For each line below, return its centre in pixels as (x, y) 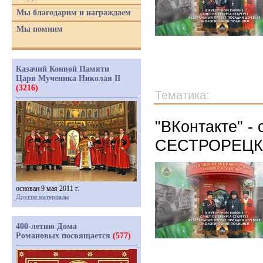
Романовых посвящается (64, 236)
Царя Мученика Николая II (68, 78)
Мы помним (40, 29)
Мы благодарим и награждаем (74, 13)
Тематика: (182, 95)
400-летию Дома (46, 226)
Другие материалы (42, 197)
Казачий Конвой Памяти (63, 69)
